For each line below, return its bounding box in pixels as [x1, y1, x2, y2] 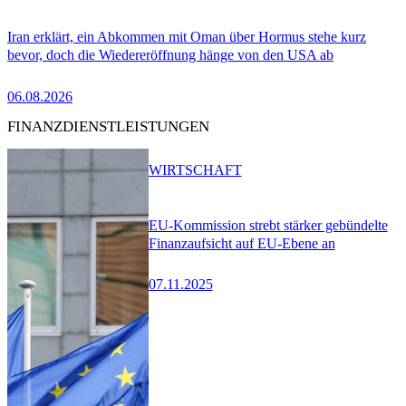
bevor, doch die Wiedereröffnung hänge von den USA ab [7, 47, 333, 63]
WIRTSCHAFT [148, 161, 242, 178]
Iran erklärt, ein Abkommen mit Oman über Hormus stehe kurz [7, 29, 366, 45]
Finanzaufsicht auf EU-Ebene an [148, 235, 335, 251]
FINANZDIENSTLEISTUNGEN [7, 117, 209, 135]
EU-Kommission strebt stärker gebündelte [148, 217, 388, 233]
